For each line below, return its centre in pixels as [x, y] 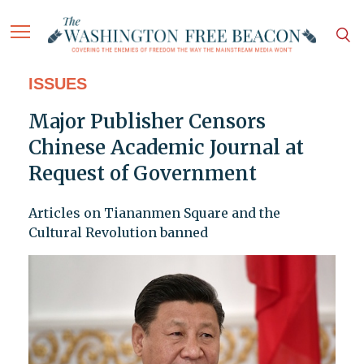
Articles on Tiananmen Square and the [154, 213]
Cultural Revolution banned [118, 233]
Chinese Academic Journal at [166, 148]
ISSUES [57, 84]
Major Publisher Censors [147, 122]
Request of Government [142, 174]
